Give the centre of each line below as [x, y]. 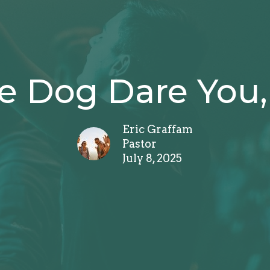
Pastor [140, 143]
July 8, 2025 [152, 158]
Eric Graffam [158, 129]
